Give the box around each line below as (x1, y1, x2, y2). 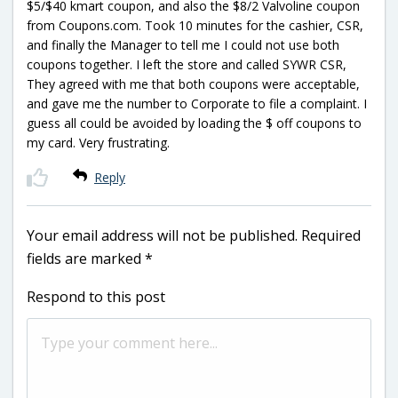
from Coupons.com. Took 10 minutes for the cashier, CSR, (27, 16, 363, 34)
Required (301, 225, 361, 245)
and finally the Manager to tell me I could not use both (27, 36, 339, 53)
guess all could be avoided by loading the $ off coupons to (27, 114, 362, 131)
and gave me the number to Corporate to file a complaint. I (27, 94, 367, 112)
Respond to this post (27, 286, 165, 306)
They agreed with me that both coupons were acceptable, (27, 75, 360, 92)
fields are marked (27, 248, 145, 268)
